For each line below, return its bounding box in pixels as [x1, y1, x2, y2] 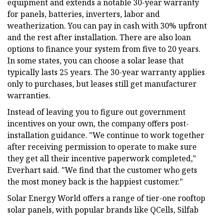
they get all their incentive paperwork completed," [7, 153, 196, 164]
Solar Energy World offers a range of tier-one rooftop [7, 192, 205, 203]
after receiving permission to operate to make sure [7, 141, 197, 152]
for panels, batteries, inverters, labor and [7, 8, 160, 19]
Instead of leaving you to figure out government [7, 106, 186, 117]
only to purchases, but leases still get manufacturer [7, 78, 197, 89]
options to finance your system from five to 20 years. [7, 43, 201, 54]
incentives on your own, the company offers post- [7, 118, 189, 129]
